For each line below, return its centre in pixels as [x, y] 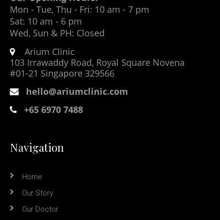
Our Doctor [40, 209]
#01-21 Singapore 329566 [62, 73]
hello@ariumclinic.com [77, 92]
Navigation [37, 148]
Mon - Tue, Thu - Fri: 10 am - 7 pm [80, 10]
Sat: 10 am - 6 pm [46, 21]
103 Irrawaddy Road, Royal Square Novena [97, 63]
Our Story [38, 193]
